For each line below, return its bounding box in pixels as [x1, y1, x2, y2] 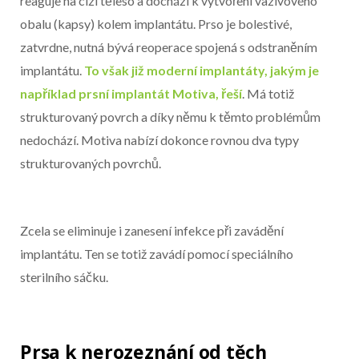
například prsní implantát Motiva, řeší [20, 85, 242, 101]
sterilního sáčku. [20, 268, 108, 284]
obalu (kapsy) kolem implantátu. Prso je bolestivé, [20, 15, 292, 31]
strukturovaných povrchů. [20, 155, 161, 171]
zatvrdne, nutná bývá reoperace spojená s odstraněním [20, 38, 317, 54]
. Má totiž [242, 85, 294, 101]
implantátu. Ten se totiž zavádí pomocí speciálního [20, 245, 293, 261]
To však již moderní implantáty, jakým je [84, 62, 319, 78]
